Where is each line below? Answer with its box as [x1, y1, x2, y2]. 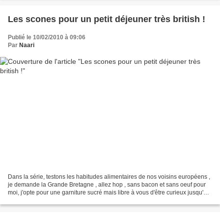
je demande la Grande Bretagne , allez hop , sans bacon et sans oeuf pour [8, 181, 206, 188]
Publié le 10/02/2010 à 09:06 [8, 34, 85, 41]
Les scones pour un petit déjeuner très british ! [8, 14, 205, 25]
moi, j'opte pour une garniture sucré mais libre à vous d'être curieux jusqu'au [8, 189, 210, 196]
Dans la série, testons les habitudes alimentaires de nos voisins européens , [8, 173, 210, 180]
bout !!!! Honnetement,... [8, 196, 71, 204]
